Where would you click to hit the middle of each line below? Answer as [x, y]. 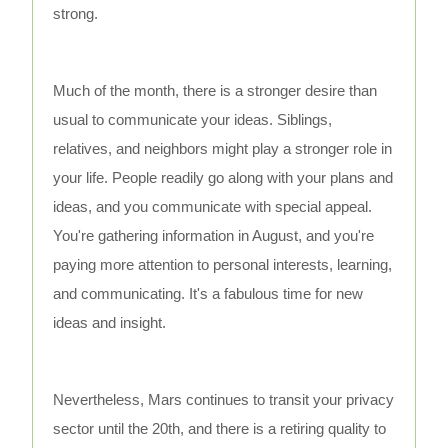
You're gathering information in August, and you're [214, 236]
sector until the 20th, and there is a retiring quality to [220, 429]
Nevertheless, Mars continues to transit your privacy [224, 400]
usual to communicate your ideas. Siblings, [193, 120]
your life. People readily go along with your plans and [223, 178]
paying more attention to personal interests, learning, [223, 265]
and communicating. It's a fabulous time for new [208, 294]
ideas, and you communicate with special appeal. [213, 207]
